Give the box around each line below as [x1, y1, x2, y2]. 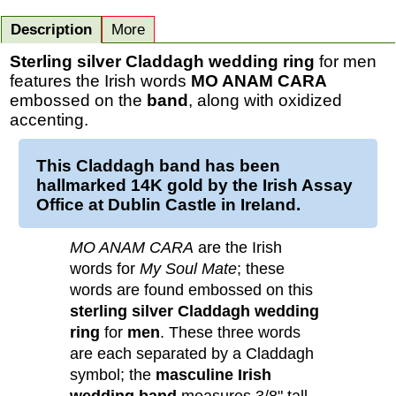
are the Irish [194, 238, 282, 256]
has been [201, 156, 280, 176]
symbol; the [70, 365, 156, 384]
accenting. [10, 110, 88, 130]
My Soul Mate [140, 259, 237, 278]
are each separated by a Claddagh [70, 344, 314, 362]
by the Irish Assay [203, 176, 353, 195]
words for [70, 259, 140, 278]
